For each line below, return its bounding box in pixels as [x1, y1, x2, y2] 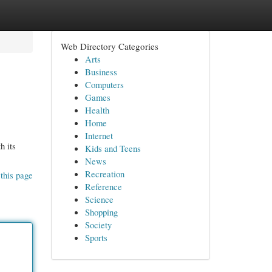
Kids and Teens [84, 142, 141, 154]
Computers [84, 78, 124, 90]
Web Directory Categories [60, 40, 158, 52]
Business [84, 66, 117, 78]
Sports [84, 231, 107, 243]
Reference [84, 180, 122, 192]
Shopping [84, 206, 118, 218]
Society [84, 219, 112, 231]
